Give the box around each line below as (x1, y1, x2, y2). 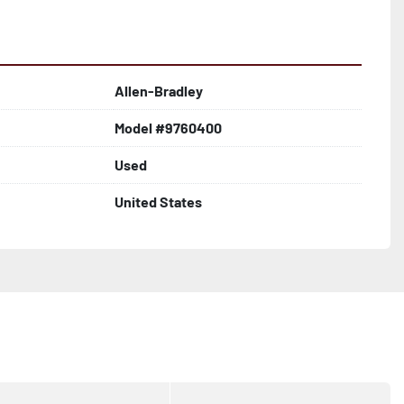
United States (115, 193, 202, 210)
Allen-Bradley (115, 82, 203, 99)
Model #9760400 (115, 119, 222, 136)
